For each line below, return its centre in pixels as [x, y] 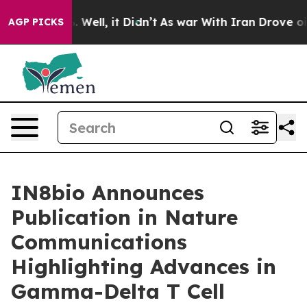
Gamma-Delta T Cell [118, 291]
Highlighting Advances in [144, 267]
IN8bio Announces [108, 193]
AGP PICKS [36, 22]
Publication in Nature [124, 217]
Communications [99, 242]
